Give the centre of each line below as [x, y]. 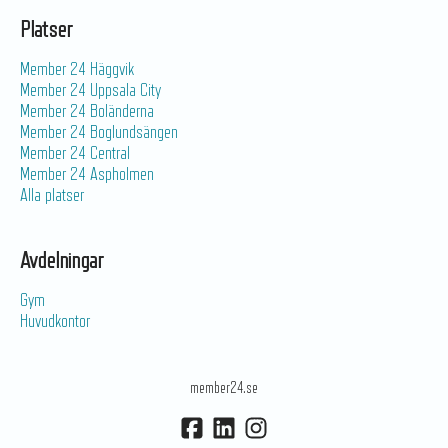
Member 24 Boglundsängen [99, 132]
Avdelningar [61, 260]
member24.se [224, 388]
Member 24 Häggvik [77, 69]
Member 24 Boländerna [87, 111]
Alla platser [52, 195]
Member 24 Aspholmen [87, 174]
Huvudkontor [55, 321]
